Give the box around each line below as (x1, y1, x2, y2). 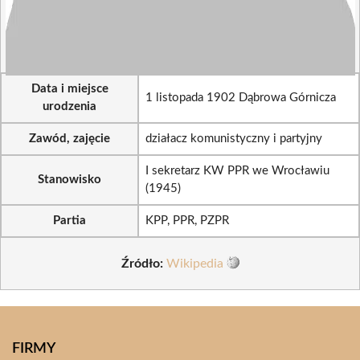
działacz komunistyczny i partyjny (145, 133, 322, 145)
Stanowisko (38, 174, 101, 186)
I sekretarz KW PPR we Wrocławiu (145, 165, 329, 177)
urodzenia (43, 100, 96, 112)
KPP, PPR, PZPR (145, 215, 229, 227)
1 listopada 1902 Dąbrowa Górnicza (145, 92, 336, 104)
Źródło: (121, 256, 163, 270)
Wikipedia (166, 256, 223, 270)
